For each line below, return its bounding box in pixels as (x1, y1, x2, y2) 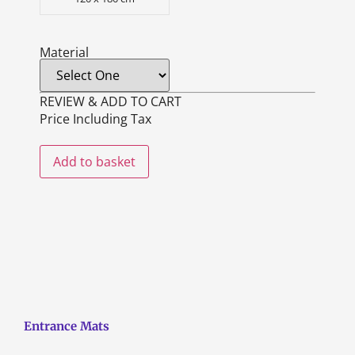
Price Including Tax (40, 109, 151, 128)
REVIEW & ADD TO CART (40, 93, 181, 110)
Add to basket (53, 153, 136, 170)
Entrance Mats (24, 319, 109, 334)
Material (40, 43, 89, 61)
